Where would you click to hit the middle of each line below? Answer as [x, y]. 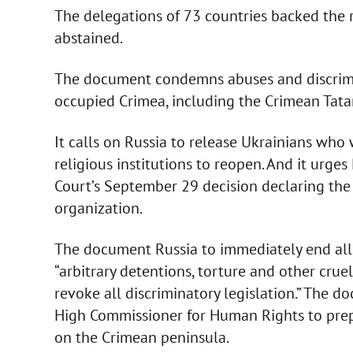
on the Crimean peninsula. [141, 337]
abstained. [88, 37]
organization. [98, 208]
